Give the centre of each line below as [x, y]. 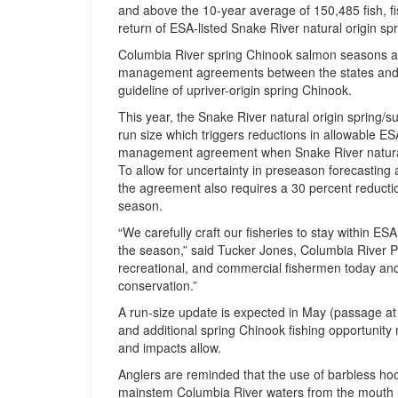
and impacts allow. [170, 348]
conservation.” [158, 286]
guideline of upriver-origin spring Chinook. [235, 90]
